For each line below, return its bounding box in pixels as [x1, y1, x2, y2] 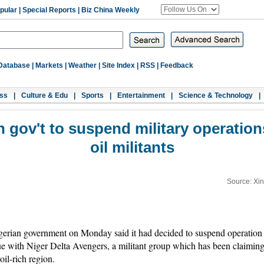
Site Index [102, 61, 135, 70]
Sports [81, 91, 104, 100]
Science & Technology [179, 91, 253, 100]
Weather [68, 61, 97, 70]
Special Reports [22, 6, 76, 14]
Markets [35, 61, 63, 70]
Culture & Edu [21, 91, 68, 100]
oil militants [90, 138, 174, 156]
